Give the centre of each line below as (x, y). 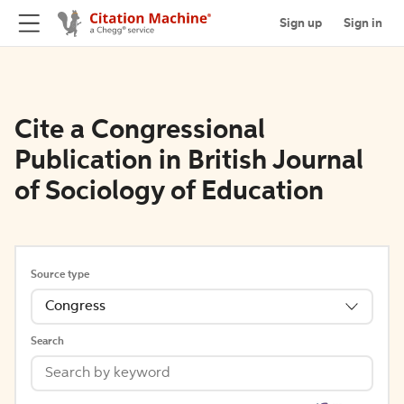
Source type (60, 275)
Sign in (363, 23)
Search (47, 342)
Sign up (301, 23)
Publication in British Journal (189, 161)
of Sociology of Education (169, 192)
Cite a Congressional (140, 131)
